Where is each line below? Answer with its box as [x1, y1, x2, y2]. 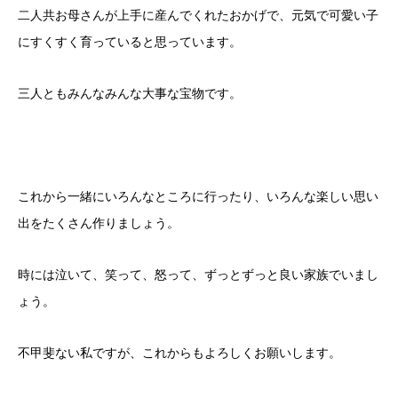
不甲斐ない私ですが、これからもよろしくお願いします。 [18, 346, 341, 360]
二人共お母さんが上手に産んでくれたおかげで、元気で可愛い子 [18, 8, 378, 22]
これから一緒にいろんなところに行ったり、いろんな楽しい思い [18, 189, 378, 203]
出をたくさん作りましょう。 [18, 216, 179, 230]
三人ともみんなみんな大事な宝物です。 [18, 86, 242, 100]
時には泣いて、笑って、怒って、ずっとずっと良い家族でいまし [18, 267, 378, 282]
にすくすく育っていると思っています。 [18, 35, 242, 49]
